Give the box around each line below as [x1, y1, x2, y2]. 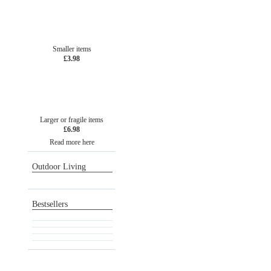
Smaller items [52, 45, 91, 53]
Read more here [49, 138, 94, 146]
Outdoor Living [32, 162, 86, 171]
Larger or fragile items [40, 116, 103, 124]
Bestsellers [32, 200, 68, 209]
